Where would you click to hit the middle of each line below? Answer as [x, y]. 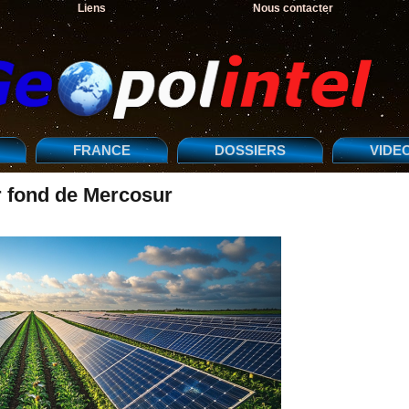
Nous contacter [293, 8]
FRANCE [102, 150]
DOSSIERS [250, 150]
